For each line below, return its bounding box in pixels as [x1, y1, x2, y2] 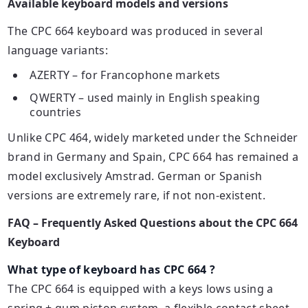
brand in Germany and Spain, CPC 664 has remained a [8, 148, 299, 164]
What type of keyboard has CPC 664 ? [8, 261, 216, 277]
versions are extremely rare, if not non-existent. [8, 187, 265, 203]
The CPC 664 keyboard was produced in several [8, 23, 263, 38]
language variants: [8, 42, 109, 58]
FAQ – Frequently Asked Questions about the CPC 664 [8, 214, 298, 230]
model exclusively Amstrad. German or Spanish [8, 168, 263, 184]
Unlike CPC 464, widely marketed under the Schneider [8, 129, 298, 145]
